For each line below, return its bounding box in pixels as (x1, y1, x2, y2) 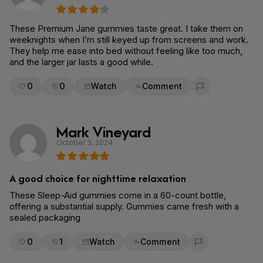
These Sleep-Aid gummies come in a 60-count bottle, (9, 190, 226, 201)
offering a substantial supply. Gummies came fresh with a (9, 201, 239, 212)
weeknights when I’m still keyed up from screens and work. (9, 34, 248, 45)
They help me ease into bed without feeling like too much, (9, 45, 242, 56)
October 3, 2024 (56, 138, 113, 147)
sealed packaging (9, 212, 80, 223)
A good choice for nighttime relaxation (9, 171, 186, 184)
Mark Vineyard (56, 121, 151, 141)
